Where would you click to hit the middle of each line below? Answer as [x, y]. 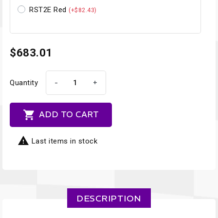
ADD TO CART [69, 114]
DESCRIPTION [109, 198]
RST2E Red [49, 10]
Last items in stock [63, 141]
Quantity [24, 83]
